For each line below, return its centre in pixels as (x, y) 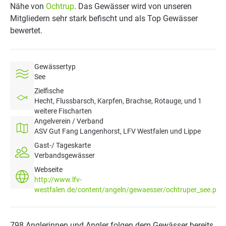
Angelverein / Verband (69, 121)
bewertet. (26, 31)
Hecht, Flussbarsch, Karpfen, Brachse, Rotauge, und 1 (118, 101)
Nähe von (28, 6)
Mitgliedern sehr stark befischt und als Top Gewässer (104, 18)
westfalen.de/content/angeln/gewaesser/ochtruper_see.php (129, 190)
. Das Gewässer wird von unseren (133, 6)
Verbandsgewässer (65, 155)
